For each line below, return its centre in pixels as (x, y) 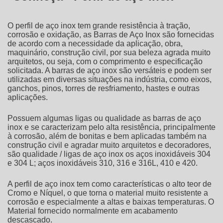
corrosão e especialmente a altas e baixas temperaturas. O (111, 202)
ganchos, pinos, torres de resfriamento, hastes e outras (104, 89)
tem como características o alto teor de (143, 184)
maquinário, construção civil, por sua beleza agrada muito (109, 53)
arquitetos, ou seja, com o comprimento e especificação (105, 62)
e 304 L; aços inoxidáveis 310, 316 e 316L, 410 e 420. (103, 163)
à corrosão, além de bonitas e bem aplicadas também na (107, 136)
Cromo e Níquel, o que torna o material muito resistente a (108, 193)
